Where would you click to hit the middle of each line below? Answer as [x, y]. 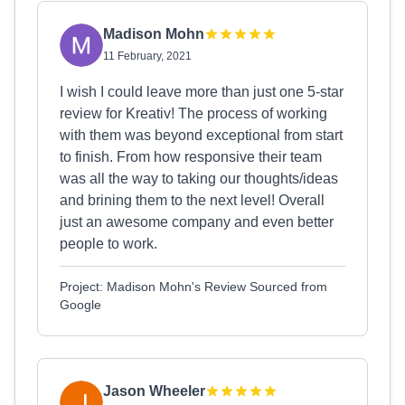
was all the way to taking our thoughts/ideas [199, 179]
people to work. [108, 244]
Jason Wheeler [154, 391]
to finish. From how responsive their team [191, 157]
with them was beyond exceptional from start [201, 135]
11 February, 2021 [147, 56]
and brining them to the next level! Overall [192, 200]
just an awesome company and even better [197, 222]
